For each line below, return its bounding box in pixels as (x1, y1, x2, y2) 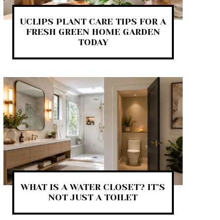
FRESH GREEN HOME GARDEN (26, 27, 160, 37)
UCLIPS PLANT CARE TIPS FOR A (20, 17, 166, 27)
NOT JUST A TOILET (48, 192, 138, 202)
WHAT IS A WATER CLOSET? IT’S (21, 182, 165, 192)
